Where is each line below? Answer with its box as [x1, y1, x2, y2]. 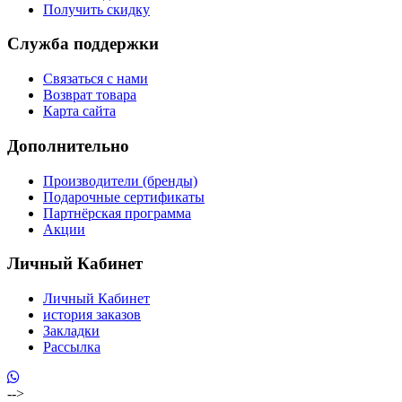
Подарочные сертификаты [43, 188, 205, 205]
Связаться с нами [43, 71, 148, 87]
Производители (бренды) [43, 172, 197, 188]
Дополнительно [7, 135, 129, 155]
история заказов [43, 307, 141, 323]
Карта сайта [43, 103, 116, 119]
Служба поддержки [7, 34, 159, 54]
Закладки [43, 323, 100, 339]
